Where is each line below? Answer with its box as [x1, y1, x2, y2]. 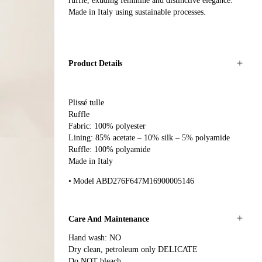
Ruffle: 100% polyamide [68, 144, 151, 154]
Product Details [68, 59, 123, 68]
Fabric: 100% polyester [68, 121, 146, 130]
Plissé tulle [68, 98, 105, 107]
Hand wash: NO [68, 233, 122, 243]
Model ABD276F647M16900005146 [73, 176, 195, 185]
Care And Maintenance [68, 214, 149, 223]
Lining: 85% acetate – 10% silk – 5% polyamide [68, 133, 230, 142]
